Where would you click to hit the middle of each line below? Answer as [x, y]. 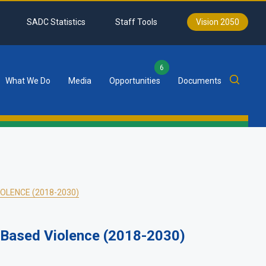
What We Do [28, 81]
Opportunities [135, 81]
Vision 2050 [218, 22]
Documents [200, 81]
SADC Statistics [56, 22]
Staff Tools [136, 22]
